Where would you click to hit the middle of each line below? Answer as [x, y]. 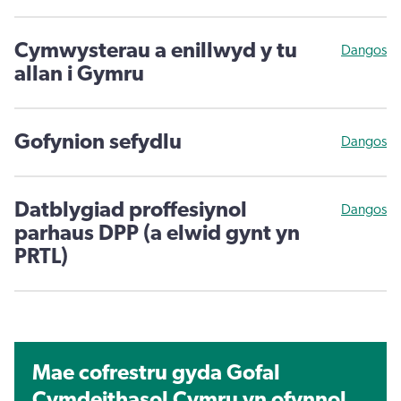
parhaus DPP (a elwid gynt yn [157, 234]
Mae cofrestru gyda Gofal [156, 374]
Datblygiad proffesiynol [131, 211]
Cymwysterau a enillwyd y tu [156, 51]
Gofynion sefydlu [98, 143]
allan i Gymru [79, 75]
